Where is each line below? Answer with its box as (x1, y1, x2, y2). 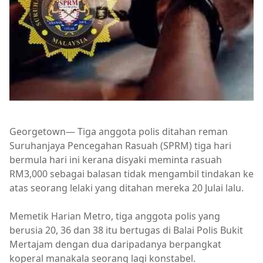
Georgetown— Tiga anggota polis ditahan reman (9, 125, 228, 139)
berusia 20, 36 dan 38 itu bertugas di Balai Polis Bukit (9, 224, 243, 237)
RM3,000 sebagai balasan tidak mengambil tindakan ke (9, 167, 254, 181)
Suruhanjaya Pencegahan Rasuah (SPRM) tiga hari (9, 139, 231, 153)
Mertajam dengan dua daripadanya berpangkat (9, 238, 221, 251)
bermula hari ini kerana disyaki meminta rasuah (9, 153, 222, 167)
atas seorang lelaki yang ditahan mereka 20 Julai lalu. (9, 181, 244, 195)
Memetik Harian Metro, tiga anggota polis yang (9, 210, 220, 223)
